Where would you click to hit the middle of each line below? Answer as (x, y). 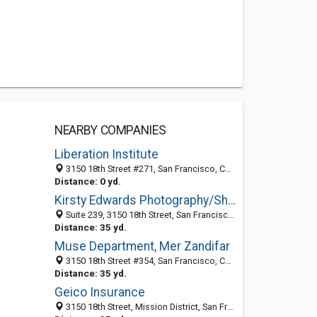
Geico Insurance (99, 292)
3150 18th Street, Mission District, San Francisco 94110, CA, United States (145, 307)
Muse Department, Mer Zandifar (142, 246)
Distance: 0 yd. (87, 181)
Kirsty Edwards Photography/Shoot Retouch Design (231, 200)
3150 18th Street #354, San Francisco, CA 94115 (144, 261)
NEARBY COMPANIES (110, 130)
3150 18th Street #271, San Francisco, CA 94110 (144, 169)
